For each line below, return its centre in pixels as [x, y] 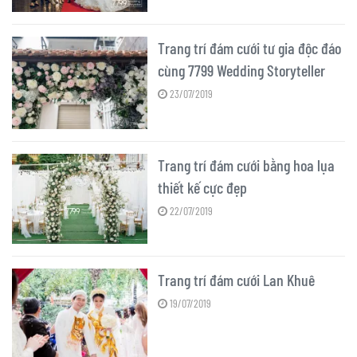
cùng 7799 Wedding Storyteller [241, 70]
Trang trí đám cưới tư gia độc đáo [249, 47]
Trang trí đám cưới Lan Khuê [238, 280]
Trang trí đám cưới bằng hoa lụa [246, 165]
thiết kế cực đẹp [202, 188]
